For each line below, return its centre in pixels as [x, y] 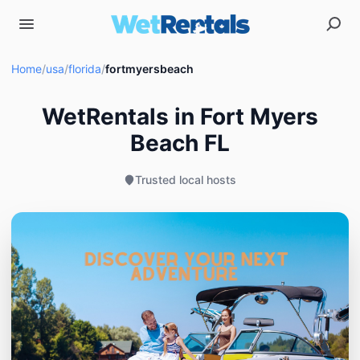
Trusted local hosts [186, 180]
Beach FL [180, 143]
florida [85, 69]
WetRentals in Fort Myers [180, 117]
